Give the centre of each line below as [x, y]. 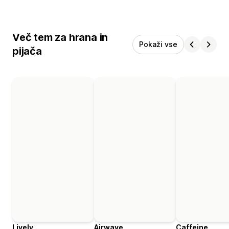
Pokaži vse [158, 44]
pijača [27, 51]
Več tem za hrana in [60, 38]
